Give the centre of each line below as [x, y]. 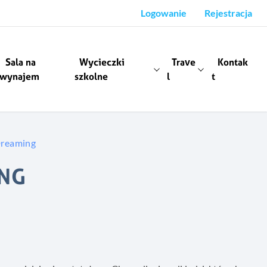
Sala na [21, 62]
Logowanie [164, 13]
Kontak [232, 62]
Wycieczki [102, 62]
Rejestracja [228, 13]
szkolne [91, 77]
